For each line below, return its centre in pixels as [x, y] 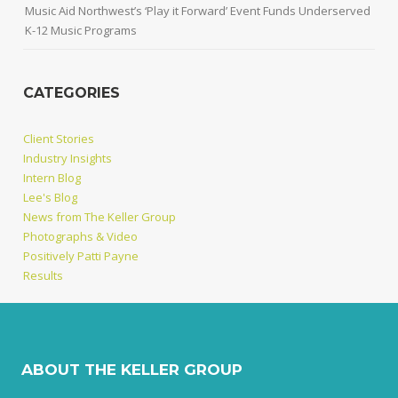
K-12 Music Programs [81, 30]
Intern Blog [52, 177]
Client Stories [59, 138]
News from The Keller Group [100, 216]
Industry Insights [68, 158]
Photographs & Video [81, 236]
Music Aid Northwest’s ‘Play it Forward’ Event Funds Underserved [198, 10]
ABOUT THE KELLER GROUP [132, 369]
